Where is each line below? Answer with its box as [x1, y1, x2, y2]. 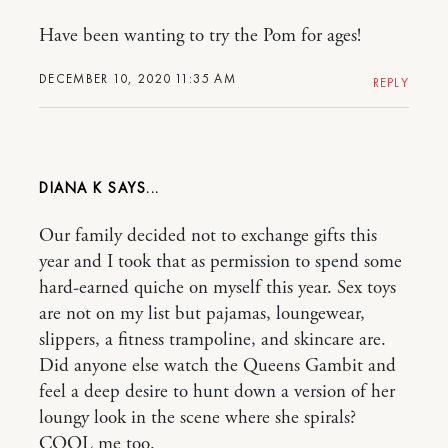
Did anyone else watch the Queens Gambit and [39, 353, 396, 378]
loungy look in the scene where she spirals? [39, 405, 356, 430]
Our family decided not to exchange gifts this [39, 223, 377, 248]
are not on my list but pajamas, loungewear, [39, 301, 365, 326]
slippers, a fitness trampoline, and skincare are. [39, 327, 386, 352]
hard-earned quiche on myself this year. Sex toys [39, 275, 396, 300]
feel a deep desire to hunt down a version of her [39, 379, 395, 404]
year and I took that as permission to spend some [39, 249, 402, 274]
